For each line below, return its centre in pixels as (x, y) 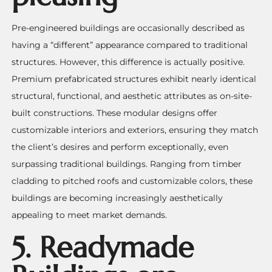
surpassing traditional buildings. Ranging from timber (127, 164)
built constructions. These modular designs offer (115, 113)
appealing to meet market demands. (90, 215)
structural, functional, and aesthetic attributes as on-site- (132, 96)
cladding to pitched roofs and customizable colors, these (132, 181)
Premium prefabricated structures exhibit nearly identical (134, 79)
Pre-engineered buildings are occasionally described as (128, 28)
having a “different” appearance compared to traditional (130, 45)
